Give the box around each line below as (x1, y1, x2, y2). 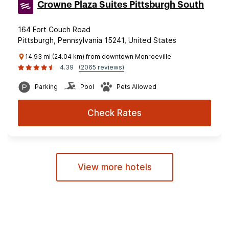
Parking (35, 83, 58, 90)
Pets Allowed (117, 83, 156, 90)
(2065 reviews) (79, 63, 124, 71)
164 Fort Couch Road (18, 25, 90, 34)
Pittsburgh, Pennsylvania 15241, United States (18, 36, 176, 44)
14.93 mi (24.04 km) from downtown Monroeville (25, 53, 171, 60)
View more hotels (77, 162, 152, 172)
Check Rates (87, 108, 142, 118)
